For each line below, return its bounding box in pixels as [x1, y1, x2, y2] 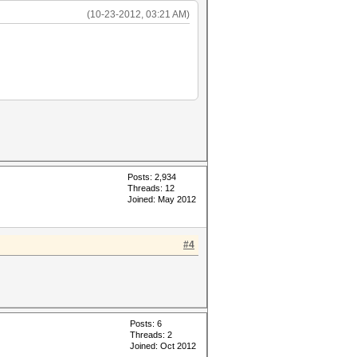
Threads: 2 [130, 330, 172, 339]
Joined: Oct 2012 [130, 341, 196, 351]
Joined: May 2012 [127, 194, 196, 204]
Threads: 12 [127, 183, 175, 193]
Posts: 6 [130, 319, 162, 328]
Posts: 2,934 [127, 172, 176, 182]
